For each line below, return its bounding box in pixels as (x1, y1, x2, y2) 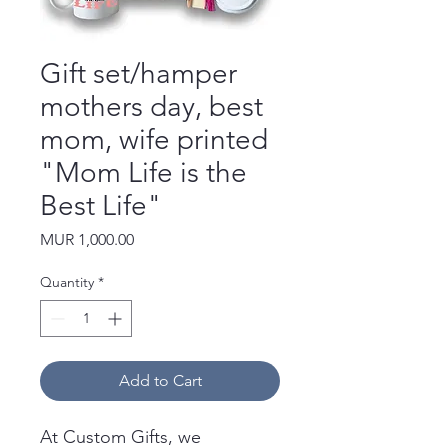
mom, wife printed (40, 122, 268, 156)
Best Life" (40, 188, 162, 222)
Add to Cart (118, 370, 202, 390)
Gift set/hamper (40, 56, 237, 90)
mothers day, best (40, 89, 263, 123)
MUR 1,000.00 (40, 229, 134, 249)
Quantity (40, 272, 94, 291)
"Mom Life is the (40, 155, 247, 189)
